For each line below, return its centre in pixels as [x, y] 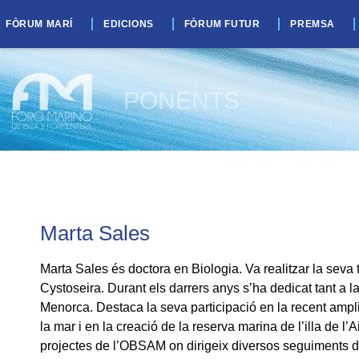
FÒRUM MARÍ [39, 24]
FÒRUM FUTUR [222, 24]
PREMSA [313, 24]
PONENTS [181, 100]
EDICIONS [129, 24]
